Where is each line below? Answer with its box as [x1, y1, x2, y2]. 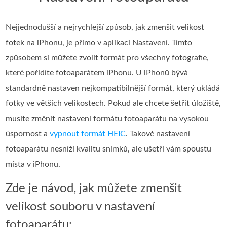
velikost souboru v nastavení [6, 200, 156, 213]
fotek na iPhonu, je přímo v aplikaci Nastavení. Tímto [6, 38, 193, 47]
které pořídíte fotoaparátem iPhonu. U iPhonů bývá [6, 68, 188, 77]
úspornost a [6, 129, 50, 138]
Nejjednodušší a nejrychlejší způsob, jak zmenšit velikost [6, 23, 205, 31]
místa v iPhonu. [6, 160, 61, 168]
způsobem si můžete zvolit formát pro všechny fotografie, [6, 53, 209, 62]
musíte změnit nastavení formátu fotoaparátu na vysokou [6, 114, 209, 123]
